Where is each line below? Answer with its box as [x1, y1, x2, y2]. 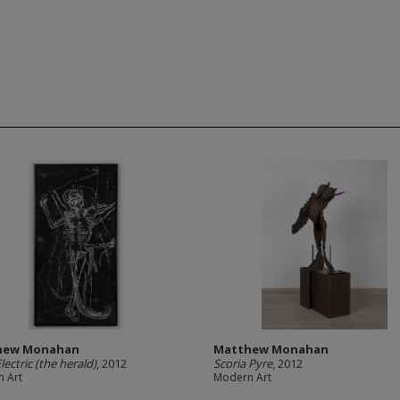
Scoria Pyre [213, 355, 272, 371]
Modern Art [213, 370, 271, 385]
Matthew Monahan [213, 341, 329, 357]
